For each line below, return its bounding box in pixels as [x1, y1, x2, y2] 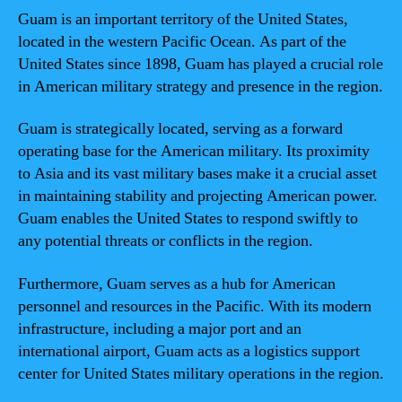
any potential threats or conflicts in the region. [18, 231, 313, 251]
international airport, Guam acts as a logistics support [18, 340, 360, 362]
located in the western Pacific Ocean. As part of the [18, 31, 346, 52]
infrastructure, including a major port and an [18, 318, 301, 339]
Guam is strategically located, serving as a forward [18, 118, 343, 139]
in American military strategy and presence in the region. [18, 75, 383, 97]
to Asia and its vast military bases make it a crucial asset [18, 163, 377, 184]
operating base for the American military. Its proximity [18, 141, 370, 162]
